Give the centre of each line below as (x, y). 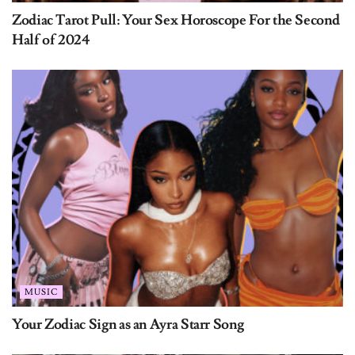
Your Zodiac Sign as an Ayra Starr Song (128, 324)
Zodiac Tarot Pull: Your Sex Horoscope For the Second (176, 20)
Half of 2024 (51, 40)
